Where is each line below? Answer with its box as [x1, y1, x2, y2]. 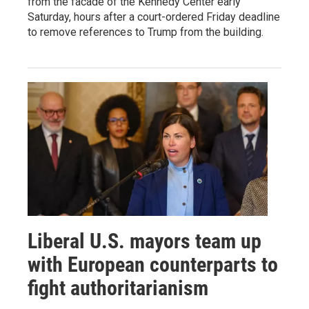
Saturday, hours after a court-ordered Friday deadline [28, 10, 280, 23]
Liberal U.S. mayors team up [28, 228, 261, 253]
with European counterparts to [28, 252, 278, 277]
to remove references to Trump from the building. [28, 25, 263, 39]
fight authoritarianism [28, 275, 208, 300]
